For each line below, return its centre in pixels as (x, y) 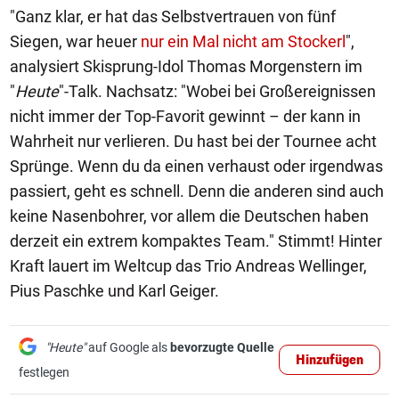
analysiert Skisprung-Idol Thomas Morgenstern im (186, 66)
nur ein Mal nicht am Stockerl (243, 41)
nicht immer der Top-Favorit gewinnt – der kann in (185, 116)
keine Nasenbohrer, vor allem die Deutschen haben (189, 216)
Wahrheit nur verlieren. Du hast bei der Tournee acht (193, 141)
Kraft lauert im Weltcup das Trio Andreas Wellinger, (188, 266)
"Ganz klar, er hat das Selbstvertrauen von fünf (173, 16)
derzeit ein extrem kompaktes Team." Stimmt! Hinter (196, 241)
